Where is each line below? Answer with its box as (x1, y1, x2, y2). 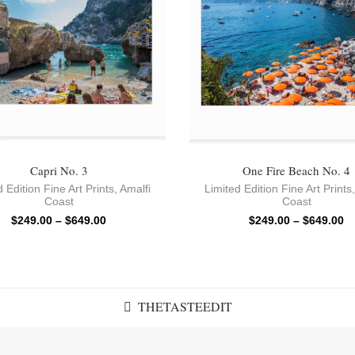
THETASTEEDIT (137, 297, 232, 315)
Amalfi (120, 181, 151, 195)
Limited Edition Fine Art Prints (204, 181, 352, 195)
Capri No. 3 (29, 162, 88, 178)
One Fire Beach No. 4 (242, 162, 350, 178)
